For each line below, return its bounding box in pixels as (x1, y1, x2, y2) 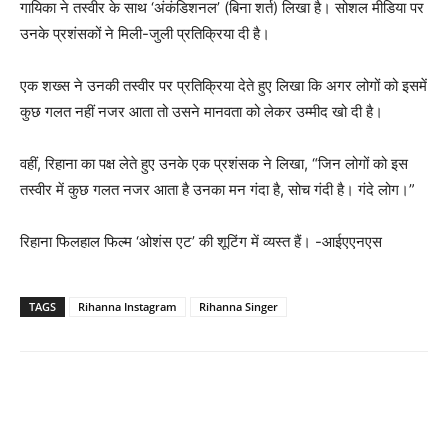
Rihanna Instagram (78, 299, 177, 315)
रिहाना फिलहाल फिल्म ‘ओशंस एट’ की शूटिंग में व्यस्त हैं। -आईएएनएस (20, 232, 382, 252)
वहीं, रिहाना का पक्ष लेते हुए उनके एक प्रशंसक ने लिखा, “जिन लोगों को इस (20, 154, 408, 174)
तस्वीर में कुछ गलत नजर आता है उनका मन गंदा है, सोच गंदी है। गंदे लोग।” (20, 180, 415, 200)
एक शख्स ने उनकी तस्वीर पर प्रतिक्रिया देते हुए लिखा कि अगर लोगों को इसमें (20, 76, 427, 96)
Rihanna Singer (199, 299, 278, 315)
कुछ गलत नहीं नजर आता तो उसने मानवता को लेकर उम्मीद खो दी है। (20, 102, 383, 122)
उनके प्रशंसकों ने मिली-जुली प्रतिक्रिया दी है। (20, 24, 270, 44)
